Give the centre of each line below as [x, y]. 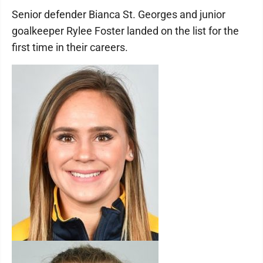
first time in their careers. [70, 47]
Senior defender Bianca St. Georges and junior [119, 14]
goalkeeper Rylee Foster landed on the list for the [125, 31]
